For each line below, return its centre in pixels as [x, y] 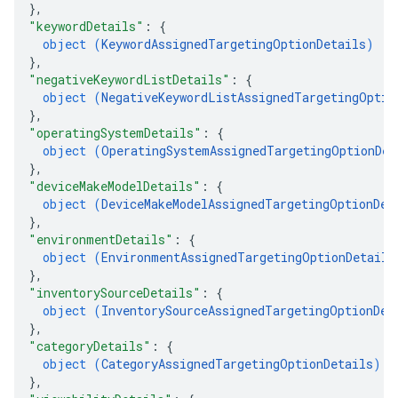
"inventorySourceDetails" [115, 293]
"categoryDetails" [90, 346]
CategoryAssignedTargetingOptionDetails [237, 364]
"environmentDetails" [101, 239]
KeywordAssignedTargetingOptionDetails [234, 44]
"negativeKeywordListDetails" [129, 80]
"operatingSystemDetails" [115, 133]
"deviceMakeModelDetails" [115, 186]
